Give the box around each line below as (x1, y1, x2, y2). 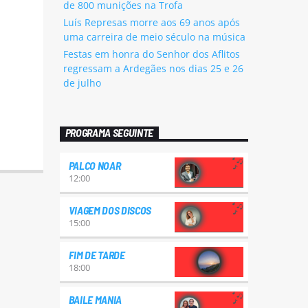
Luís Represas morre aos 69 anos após (63, 15, 240, 29)
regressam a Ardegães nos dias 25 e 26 (63, 61, 243, 75)
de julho (63, 76, 101, 89)
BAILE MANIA (68, 293, 122, 307)
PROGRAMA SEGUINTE (65, 126, 154, 140)
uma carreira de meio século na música (63, 30, 245, 43)
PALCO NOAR (68, 159, 121, 173)
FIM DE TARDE (68, 248, 125, 262)
